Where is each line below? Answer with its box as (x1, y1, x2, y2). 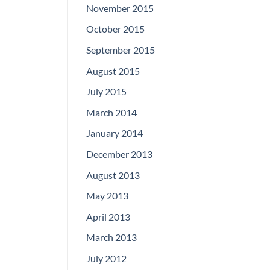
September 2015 (86, 43, 155, 55)
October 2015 (86, 23, 145, 35)
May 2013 (86, 190, 128, 202)
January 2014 (86, 127, 143, 139)
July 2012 (86, 252, 127, 264)
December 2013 (86, 148, 152, 160)
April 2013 (86, 210, 130, 222)
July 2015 (86, 86, 127, 98)
